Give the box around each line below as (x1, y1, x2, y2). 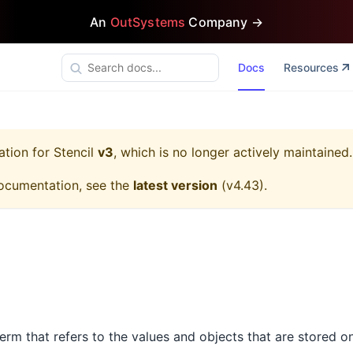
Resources (283, 61, 339, 74)
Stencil (54, 144, 94, 160)
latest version (133, 177, 217, 193)
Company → (185, 13, 263, 30)
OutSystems (110, 13, 186, 30)
